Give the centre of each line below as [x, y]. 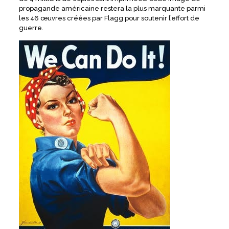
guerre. [31, 28]
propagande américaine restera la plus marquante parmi [112, 9]
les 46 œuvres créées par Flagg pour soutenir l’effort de [109, 18]
